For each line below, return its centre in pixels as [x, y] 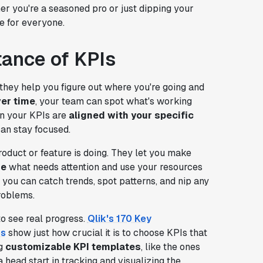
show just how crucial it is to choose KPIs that [106, 232]
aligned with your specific [131, 115]
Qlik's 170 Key [119, 218]
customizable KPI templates [73, 247]
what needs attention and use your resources [104, 167]
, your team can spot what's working [113, 101]
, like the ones [170, 247]
